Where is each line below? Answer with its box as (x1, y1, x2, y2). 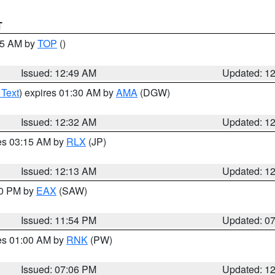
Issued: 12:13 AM (21, 164, 97, 178)
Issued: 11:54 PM (21, 213, 97, 227)
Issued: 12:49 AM (21, 66, 97, 80)
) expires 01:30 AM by (19, 85, 116, 99)
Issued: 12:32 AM (21, 115, 97, 129)
